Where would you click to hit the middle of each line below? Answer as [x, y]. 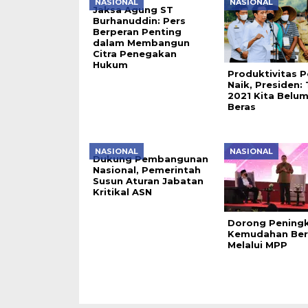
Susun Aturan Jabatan [148, 181]
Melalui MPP [257, 245]
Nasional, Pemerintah [146, 170]
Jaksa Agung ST [133, 10]
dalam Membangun [141, 43]
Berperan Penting [137, 32]
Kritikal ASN [122, 192]
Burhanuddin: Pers [139, 21]
